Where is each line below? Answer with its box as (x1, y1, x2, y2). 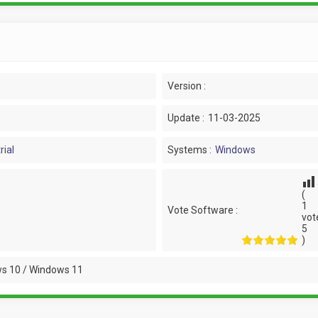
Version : (167, 80, 206, 92)
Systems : (167, 144, 212, 155)
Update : (167, 112, 204, 124)
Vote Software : (167, 204, 238, 216)
